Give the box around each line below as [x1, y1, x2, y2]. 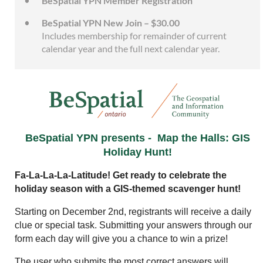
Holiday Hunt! [103, 146, 172, 159]
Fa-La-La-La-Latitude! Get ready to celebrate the [15, 170, 227, 181]
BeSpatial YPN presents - [25, 132, 154, 144]
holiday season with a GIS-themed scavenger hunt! [15, 184, 241, 194]
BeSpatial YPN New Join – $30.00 [42, 17, 180, 29]
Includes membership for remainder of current [42, 30, 227, 42]
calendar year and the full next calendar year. [42, 43, 220, 55]
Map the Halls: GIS [154, 132, 250, 144]
